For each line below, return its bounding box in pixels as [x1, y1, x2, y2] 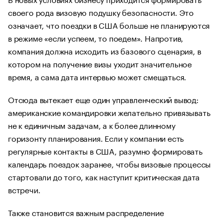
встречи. [8, 183, 41, 195]
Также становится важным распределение [8, 206, 164, 218]
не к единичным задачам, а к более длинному [8, 118, 175, 131]
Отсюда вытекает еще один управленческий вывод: [8, 93, 199, 105]
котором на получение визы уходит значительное [8, 57, 192, 69]
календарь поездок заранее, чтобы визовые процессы [8, 157, 211, 169]
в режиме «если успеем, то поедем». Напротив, [8, 31, 184, 44]
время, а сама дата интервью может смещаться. [8, 70, 187, 82]
